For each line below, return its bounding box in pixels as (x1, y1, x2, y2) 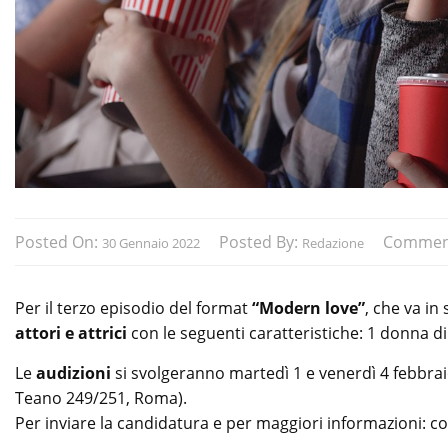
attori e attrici (15, 321, 127, 344)
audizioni (36, 361, 115, 384)
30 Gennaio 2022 (102, 233, 200, 252)
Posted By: (219, 230, 302, 253)
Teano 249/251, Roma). (15, 386, 187, 409)
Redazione (302, 233, 364, 252)
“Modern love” (252, 296, 365, 319)
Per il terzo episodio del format (15, 296, 252, 319)
